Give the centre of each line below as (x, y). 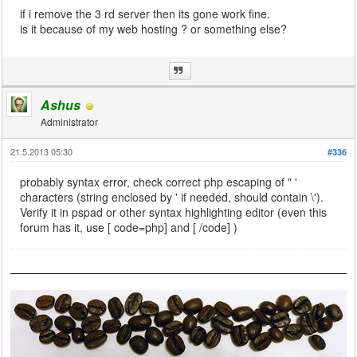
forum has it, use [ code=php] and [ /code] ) (129, 228)
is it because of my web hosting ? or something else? (154, 29)
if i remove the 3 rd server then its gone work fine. (145, 14)
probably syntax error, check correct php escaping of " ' (159, 182)
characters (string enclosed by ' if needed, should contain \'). (172, 197)
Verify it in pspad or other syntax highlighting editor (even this (174, 212)
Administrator (70, 122)
